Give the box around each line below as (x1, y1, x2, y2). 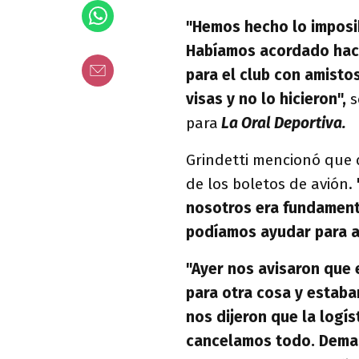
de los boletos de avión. (186, 175, 353, 193)
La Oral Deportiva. (218, 114, 346, 132)
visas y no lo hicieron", (186, 90, 346, 108)
